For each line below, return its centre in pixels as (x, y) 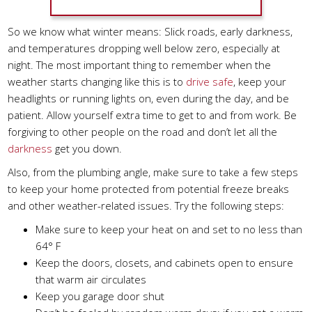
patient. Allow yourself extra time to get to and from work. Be (153, 115)
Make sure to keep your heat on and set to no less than (169, 229)
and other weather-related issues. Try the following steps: (146, 205)
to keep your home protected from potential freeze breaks (149, 189)
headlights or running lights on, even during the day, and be (149, 98)
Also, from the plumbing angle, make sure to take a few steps (153, 172)
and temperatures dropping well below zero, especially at (144, 48)
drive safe (210, 81)
